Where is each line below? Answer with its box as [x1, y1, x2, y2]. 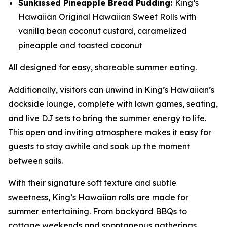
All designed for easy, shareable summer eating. [8, 62, 199, 72]
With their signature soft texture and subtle [8, 178, 176, 188]
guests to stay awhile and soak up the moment [8, 141, 190, 152]
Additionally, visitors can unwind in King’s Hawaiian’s [8, 85, 214, 95]
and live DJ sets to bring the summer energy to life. [8, 113, 206, 123]
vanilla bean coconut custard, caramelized [18, 26, 187, 36]
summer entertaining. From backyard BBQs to [8, 206, 187, 216]
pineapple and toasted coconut [18, 40, 142, 50]
